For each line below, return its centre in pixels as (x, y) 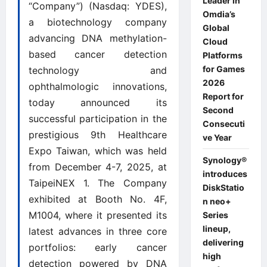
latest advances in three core (98, 231)
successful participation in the (98, 118)
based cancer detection (98, 54)
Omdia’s (219, 14)
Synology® (224, 160)
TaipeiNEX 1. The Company (98, 183)
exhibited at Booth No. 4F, (98, 199)
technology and (98, 70)
